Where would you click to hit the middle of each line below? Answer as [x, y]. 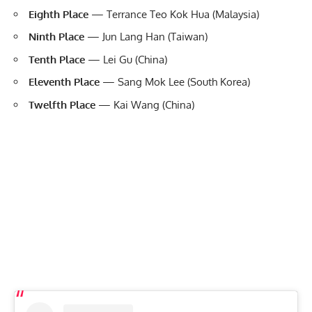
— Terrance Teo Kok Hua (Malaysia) [174, 14]
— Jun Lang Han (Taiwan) [146, 37]
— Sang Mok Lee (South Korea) [175, 82]
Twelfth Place [62, 104]
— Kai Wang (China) [145, 104]
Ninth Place [56, 37]
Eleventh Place [64, 82]
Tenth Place [57, 59]
